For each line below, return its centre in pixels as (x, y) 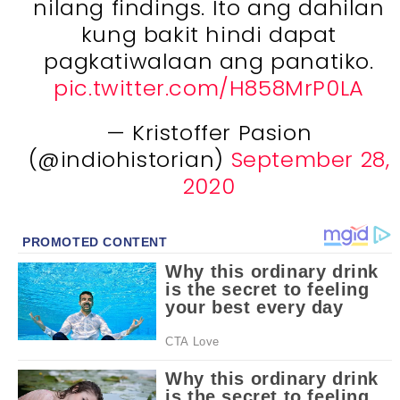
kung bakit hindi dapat (209, 34)
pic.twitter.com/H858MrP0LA (209, 87)
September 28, (310, 159)
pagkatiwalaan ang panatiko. (209, 61)
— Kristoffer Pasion (209, 132)
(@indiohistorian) (129, 159)
